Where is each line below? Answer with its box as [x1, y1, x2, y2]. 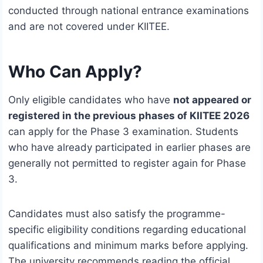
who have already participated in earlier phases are [8, 141, 251, 154]
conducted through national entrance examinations [8, 5, 249, 17]
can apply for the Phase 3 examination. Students [8, 126, 238, 138]
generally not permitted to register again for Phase [8, 157, 246, 170]
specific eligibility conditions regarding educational [8, 224, 246, 236]
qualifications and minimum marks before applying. [8, 240, 248, 252]
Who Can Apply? [8, 62, 142, 82]
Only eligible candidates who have [8, 94, 173, 106]
